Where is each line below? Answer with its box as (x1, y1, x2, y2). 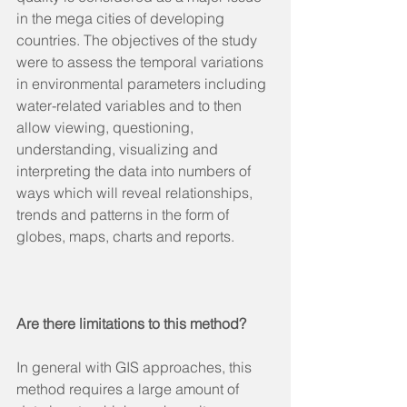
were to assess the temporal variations (16, 53, 267, 71)
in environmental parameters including (16, 74, 270, 93)
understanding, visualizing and (16, 140, 222, 158)
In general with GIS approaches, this (16, 358, 255, 376)
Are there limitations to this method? (16, 314, 246, 333)
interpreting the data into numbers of (16, 162, 254, 180)
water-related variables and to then (16, 96, 245, 114)
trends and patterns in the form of (16, 205, 233, 223)
